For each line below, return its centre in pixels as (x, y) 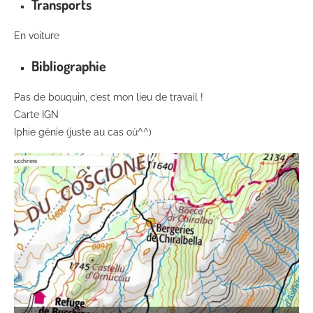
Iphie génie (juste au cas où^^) (83, 132)
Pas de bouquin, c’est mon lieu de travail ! (109, 97)
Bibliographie (69, 65)
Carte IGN (36, 114)
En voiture (37, 35)
